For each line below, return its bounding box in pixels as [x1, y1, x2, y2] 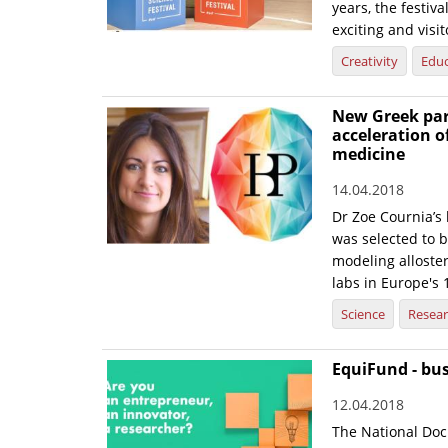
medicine [332, 143, 405, 166]
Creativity [341, 52, 398, 71]
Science [341, 305, 385, 324]
